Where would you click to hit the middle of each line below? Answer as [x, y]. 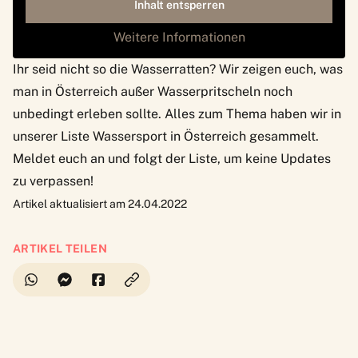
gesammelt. [282, 136]
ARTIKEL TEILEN [60, 248]
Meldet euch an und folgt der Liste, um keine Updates [172, 158]
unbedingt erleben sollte [86, 113]
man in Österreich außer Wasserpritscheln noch [153, 91]
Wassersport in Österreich [169, 136]
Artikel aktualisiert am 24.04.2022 [100, 203]
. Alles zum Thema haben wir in [250, 113]
